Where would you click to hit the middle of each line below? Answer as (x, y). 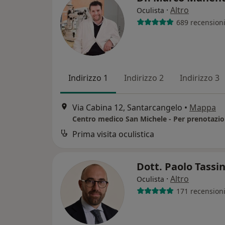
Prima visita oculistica (113, 134)
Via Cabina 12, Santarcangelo (127, 108)
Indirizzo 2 (144, 78)
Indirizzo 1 (88, 78)
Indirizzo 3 (200, 78)
